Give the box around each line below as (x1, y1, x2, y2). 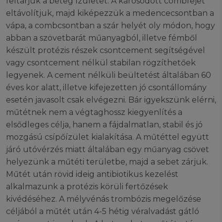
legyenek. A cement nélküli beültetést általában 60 (6, 70, 211, 80)
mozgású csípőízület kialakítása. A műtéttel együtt (6, 132, 209, 142)
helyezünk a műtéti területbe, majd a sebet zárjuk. (6, 157, 208, 167)
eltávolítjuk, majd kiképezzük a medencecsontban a (6, 8, 214, 18)
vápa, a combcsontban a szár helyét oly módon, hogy (6, 21, 215, 31)
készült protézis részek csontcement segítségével (6, 46, 205, 55)
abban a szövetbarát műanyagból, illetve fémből (6, 33, 197, 43)
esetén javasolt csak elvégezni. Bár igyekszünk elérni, (6, 95, 216, 105)
